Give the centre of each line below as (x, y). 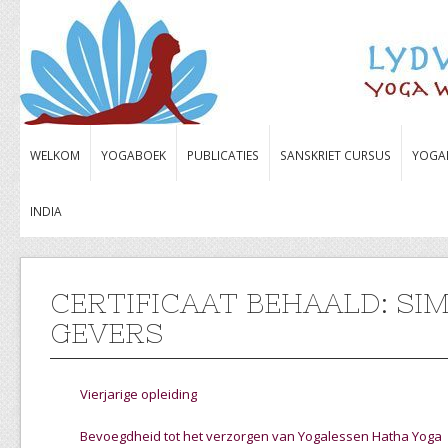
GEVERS (106, 333)
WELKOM (55, 155)
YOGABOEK (133, 155)
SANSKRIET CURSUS (335, 155)
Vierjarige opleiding (138, 394)
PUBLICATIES (223, 155)
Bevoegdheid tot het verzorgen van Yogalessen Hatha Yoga (261, 436)
